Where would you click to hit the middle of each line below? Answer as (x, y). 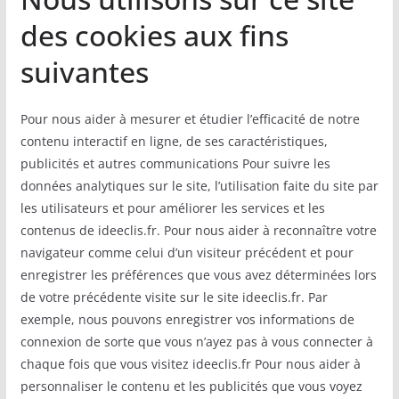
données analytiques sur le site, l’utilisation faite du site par (199, 186)
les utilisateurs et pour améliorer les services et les (172, 208)
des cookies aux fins (154, 35)
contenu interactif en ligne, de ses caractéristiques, (174, 141)
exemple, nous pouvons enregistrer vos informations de (187, 319)
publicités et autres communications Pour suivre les (175, 163)
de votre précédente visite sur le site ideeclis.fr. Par (174, 297)
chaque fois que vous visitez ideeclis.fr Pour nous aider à (190, 364)
